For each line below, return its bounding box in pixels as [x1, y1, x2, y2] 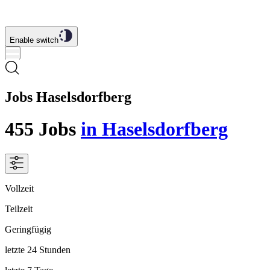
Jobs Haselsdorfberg [5, 89, 131, 105]
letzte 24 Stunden [5, 244, 71, 255]
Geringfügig [5, 224, 51, 234]
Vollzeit [5, 183, 34, 193]
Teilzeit [5, 203, 33, 214]
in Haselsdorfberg [81, 118, 228, 140]
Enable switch [10, 36, 58, 45]
